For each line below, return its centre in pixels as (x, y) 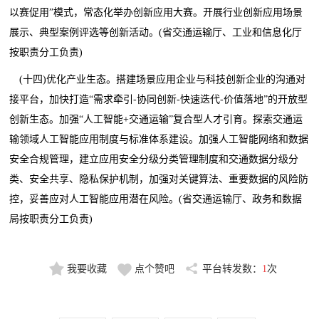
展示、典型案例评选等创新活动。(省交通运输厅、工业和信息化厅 (156, 32)
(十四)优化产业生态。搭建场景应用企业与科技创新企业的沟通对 (163, 79)
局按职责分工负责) (51, 219)
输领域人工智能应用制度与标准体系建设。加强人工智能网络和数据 (159, 139)
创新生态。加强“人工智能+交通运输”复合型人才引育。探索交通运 (156, 119)
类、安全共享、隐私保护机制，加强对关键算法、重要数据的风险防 (159, 179)
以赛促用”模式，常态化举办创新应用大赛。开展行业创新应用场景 (156, 12)
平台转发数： (232, 268)
